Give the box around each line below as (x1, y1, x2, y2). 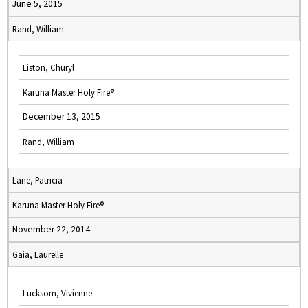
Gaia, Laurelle (12, 249, 63, 260)
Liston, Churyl (23, 62, 74, 73)
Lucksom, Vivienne (23, 287, 92, 298)
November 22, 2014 (12, 223, 90, 235)
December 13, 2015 (23, 111, 100, 122)
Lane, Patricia (12, 175, 63, 186)
